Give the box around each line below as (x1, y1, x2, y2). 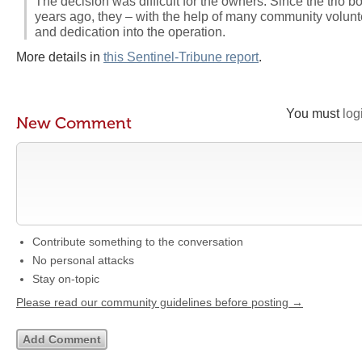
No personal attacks (32, 254, 134, 267)
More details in (16, 50, 103, 64)
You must (286, 107, 343, 120)
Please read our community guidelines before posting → (16, 296, 303, 309)
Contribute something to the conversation (32, 235, 243, 248)
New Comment (16, 113, 132, 133)
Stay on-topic (32, 272, 99, 285)
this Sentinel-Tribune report (103, 50, 259, 64)
